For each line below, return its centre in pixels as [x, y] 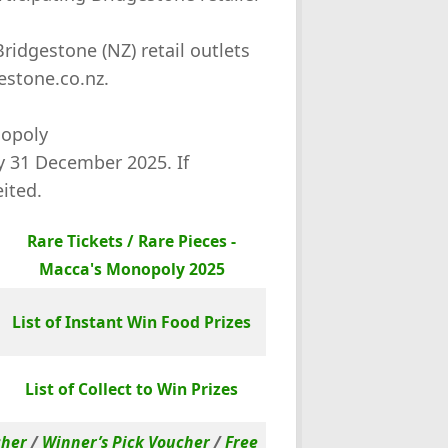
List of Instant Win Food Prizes [131, 321]
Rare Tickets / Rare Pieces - [131, 240]
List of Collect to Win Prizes [131, 388]
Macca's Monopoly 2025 [131, 268]
